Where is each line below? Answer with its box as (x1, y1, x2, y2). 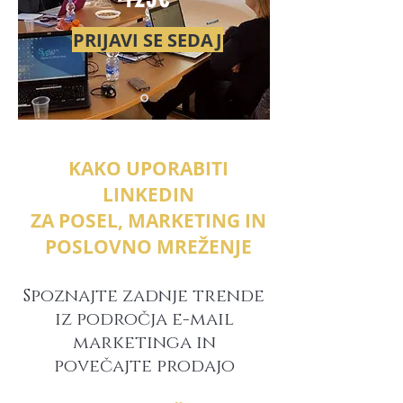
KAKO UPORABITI (68, 156, 228, 183)
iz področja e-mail (54, 308, 234, 332)
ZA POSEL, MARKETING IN (31, 208, 266, 235)
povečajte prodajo (53, 354, 235, 379)
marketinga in (72, 331, 216, 355)
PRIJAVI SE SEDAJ (73, 27, 222, 53)
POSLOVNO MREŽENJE (45, 234, 252, 261)
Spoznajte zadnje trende (23, 284, 264, 309)
